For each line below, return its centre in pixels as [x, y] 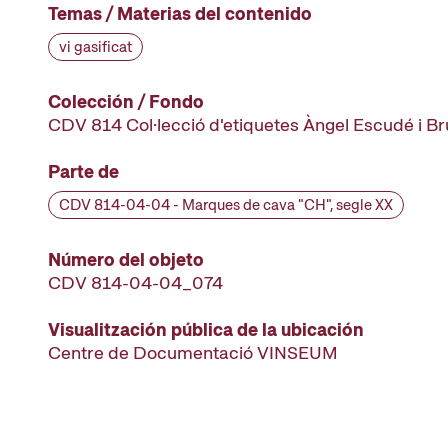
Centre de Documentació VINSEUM [193, 352]
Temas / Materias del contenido [180, 13]
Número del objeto [126, 259]
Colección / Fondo [126, 101]
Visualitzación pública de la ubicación [206, 329]
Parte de [83, 171]
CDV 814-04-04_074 [135, 282]
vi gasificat [95, 47]
